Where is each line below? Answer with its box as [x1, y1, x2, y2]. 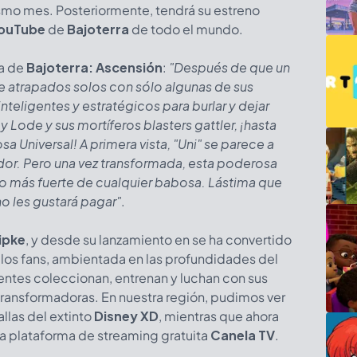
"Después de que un [169, 58, 290, 76]
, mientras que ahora [159, 307, 279, 324]
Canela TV [210, 326, 275, 343]
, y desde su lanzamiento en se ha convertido [25, 230, 292, 248]
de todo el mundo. [129, 20, 243, 37]
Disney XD [94, 307, 159, 324]
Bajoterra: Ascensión [26, 58, 163, 76]
